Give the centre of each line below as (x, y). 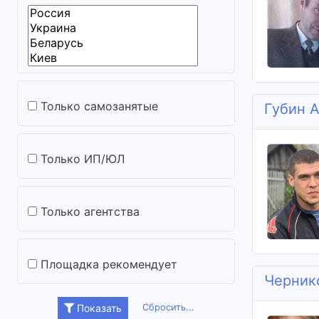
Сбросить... (168, 307)
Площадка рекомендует (109, 264)
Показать (98, 308)
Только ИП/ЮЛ (83, 159)
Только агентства (90, 211)
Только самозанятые (99, 106)
